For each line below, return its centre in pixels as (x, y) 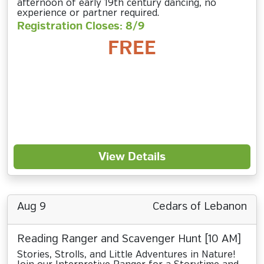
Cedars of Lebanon (200, 207)
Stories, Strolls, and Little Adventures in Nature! (126, 255)
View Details (132, 157)
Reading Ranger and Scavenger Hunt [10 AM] (129, 239)
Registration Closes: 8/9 (81, 26)
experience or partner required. (88, 13)
